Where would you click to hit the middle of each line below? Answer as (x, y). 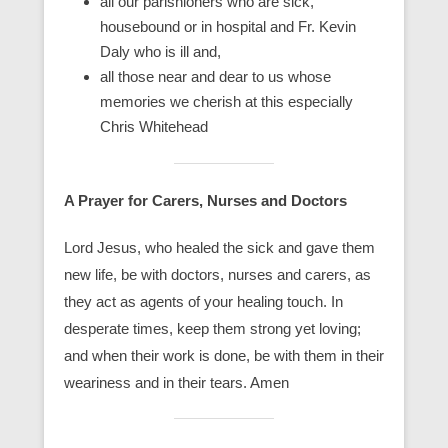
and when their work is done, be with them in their (224, 355)
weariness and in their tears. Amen (176, 382)
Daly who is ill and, (160, 51)
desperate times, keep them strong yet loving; (212, 328)
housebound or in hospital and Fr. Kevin (228, 26)
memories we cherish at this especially (226, 101)
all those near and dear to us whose (215, 76)
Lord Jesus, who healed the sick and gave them (219, 247)
